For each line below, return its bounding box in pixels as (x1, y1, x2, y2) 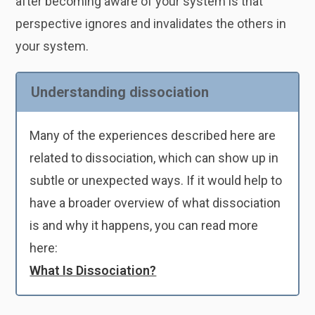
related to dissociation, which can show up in (30, 150, 279, 165)
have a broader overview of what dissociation (30, 195, 281, 210)
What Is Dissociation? (30, 262, 157, 278)
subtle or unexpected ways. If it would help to (30, 172, 283, 188)
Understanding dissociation (31, 84, 210, 101)
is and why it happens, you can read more (30, 217, 259, 233)
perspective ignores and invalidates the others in (15, 15, 287, 31)
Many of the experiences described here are (30, 127, 276, 143)
